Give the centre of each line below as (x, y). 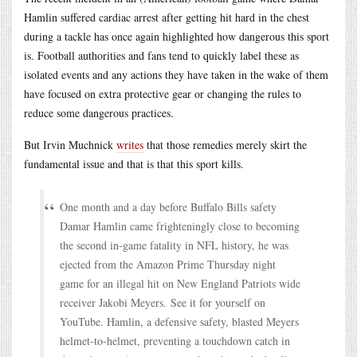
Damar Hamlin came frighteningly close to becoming (180, 226)
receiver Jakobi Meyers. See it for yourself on (163, 302)
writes (130, 144)
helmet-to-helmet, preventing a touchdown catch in (175, 340)
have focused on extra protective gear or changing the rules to (163, 93)
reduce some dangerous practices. (99, 112)
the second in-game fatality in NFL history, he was (174, 245)
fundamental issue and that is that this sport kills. (134, 163)
